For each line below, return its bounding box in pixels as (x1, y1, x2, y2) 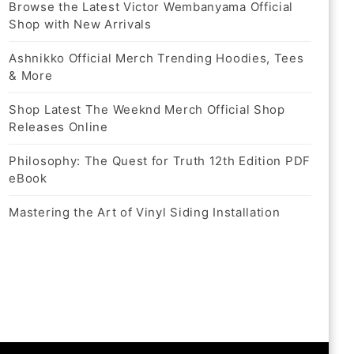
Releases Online (9, 119, 108, 135)
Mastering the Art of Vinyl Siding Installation (9, 205, 281, 220)
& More (9, 68, 53, 84)
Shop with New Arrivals (9, 17, 152, 32)
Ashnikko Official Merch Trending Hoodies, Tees (9, 51, 304, 66)
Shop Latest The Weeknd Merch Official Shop (9, 102, 285, 118)
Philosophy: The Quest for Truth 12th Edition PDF (9, 153, 311, 169)
